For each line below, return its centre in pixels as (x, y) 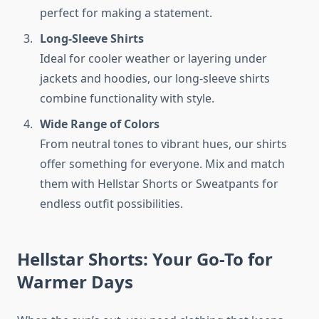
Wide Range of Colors (100, 124)
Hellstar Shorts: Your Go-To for (145, 259)
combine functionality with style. (127, 99)
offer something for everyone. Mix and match (162, 164)
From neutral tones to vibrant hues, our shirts (163, 144)
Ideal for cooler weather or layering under (153, 59)
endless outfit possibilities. (111, 204)
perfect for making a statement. (126, 13)
